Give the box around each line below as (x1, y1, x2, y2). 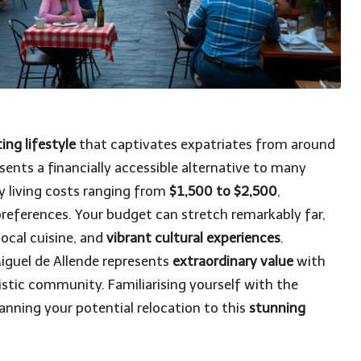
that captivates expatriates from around (76, 135, 335, 152)
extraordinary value (172, 252, 293, 269)
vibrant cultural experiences (106, 229, 280, 246)
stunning (249, 299, 305, 316)
